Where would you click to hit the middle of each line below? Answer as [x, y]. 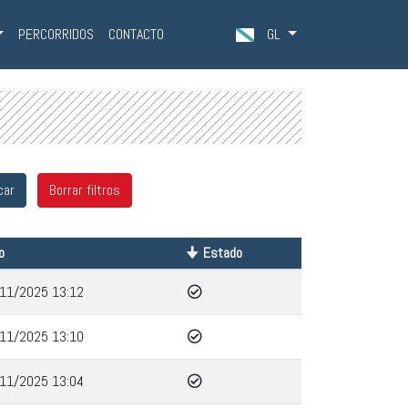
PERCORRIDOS [56, 34]
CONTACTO [137, 34]
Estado [223, 253]
